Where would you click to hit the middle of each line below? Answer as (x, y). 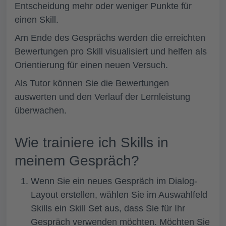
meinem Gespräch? (77, 161)
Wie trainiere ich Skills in (92, 143)
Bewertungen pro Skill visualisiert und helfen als (111, 51)
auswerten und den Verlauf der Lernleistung (102, 97)
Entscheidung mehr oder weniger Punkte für (103, 6)
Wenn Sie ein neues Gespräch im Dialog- (114, 181)
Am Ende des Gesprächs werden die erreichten (110, 38)
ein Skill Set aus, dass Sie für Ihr (119, 208)
